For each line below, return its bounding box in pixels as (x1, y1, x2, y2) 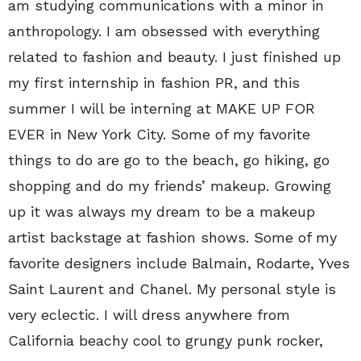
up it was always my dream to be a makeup (8, 203, 315, 220)
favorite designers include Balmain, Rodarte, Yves (8, 255, 350, 272)
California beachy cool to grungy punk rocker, (8, 332, 323, 349)
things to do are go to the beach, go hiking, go (8, 151, 330, 168)
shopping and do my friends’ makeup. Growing (8, 177, 331, 194)
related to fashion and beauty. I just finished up (8, 48, 341, 65)
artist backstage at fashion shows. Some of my (8, 229, 337, 246)
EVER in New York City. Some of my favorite (8, 126, 310, 143)
